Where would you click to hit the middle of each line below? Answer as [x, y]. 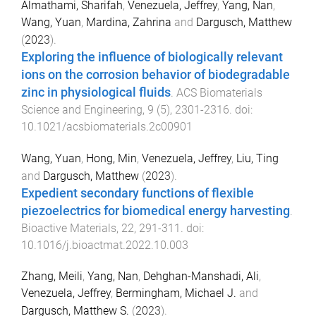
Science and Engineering [82, 109]
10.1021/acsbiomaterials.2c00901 [107, 126]
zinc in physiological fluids [96, 92]
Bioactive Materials [69, 228]
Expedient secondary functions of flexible [138, 193]
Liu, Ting [257, 158]
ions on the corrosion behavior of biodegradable [156, 74]
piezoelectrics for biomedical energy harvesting [156, 211]
